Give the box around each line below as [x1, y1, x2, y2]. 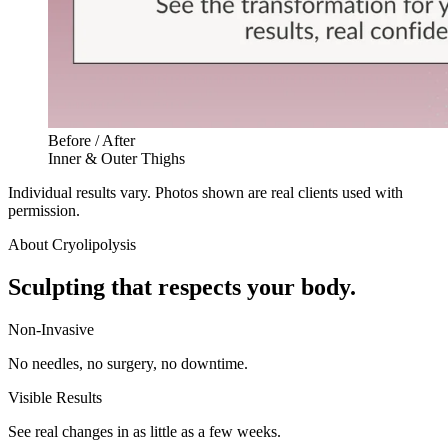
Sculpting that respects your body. [8, 273, 356, 300]
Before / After [48, 131, 135, 149]
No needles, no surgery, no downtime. [8, 354, 248, 372]
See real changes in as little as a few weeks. [8, 422, 281, 440]
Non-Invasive [8, 320, 94, 338]
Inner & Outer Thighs [48, 149, 185, 167]
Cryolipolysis [52, 235, 136, 253]
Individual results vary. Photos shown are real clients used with [8, 183, 403, 201]
